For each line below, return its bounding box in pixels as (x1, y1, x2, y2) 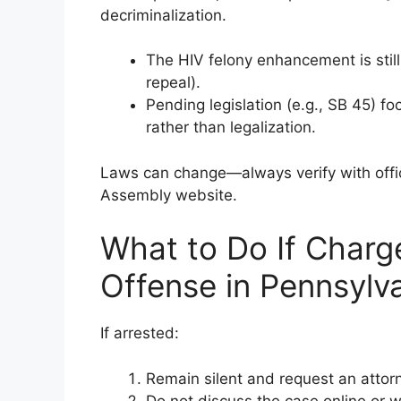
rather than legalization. (146, 118, 316, 136)
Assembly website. (100, 185, 237, 204)
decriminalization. (100, 5, 226, 24)
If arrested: (100, 324, 179, 342)
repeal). (146, 73, 200, 91)
